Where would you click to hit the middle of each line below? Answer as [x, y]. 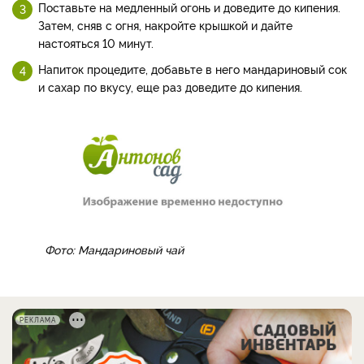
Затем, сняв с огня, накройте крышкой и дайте [165, 25]
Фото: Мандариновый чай [114, 249]
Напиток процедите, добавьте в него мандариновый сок [193, 69]
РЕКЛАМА [38, 319]
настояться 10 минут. [96, 43]
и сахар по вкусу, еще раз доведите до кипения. [170, 87]
